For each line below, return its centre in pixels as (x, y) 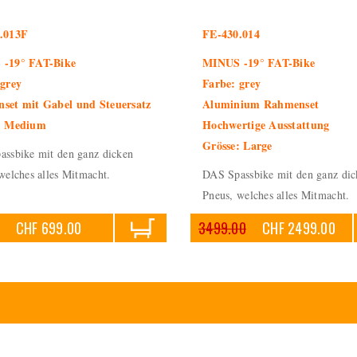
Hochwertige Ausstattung (266, 125)
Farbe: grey (232, 83)
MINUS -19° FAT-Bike (259, 63)
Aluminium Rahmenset (261, 104)
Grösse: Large (237, 145)
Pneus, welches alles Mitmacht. (276, 195)
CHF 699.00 (49, 228)
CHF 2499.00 (299, 228)
